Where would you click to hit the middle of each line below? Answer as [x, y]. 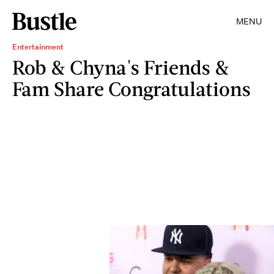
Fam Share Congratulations [131, 88]
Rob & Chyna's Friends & [121, 67]
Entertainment [38, 47]
